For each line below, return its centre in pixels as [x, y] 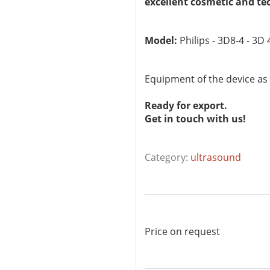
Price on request [182, 231]
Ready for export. [186, 105]
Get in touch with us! [195, 119]
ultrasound [216, 157]
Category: [168, 157]
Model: [161, 40]
